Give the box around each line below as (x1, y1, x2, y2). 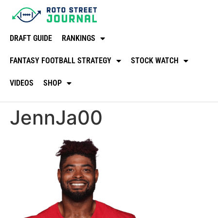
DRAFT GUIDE (10, 33, 52, 43)
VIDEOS (10, 78, 34, 88)
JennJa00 (10, 105, 103, 129)
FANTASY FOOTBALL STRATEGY (10, 55, 111, 65)
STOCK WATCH (131, 55, 179, 65)
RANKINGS (62, 33, 95, 43)
